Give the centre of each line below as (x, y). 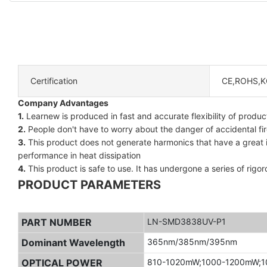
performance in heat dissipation (79, 155)
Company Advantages (63, 103)
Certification (54, 80)
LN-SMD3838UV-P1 (186, 221)
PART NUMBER (56, 222)
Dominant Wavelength (73, 242)
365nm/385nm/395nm (192, 241)
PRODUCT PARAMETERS (89, 184)
